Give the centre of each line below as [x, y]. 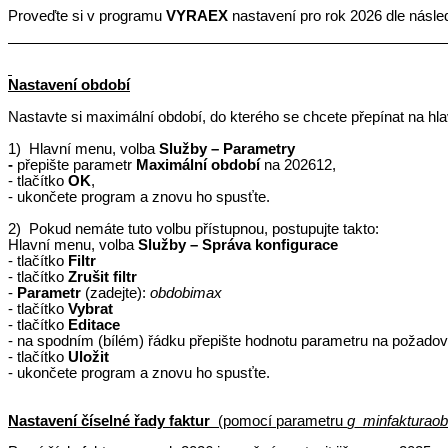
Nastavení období [69, 84]
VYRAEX [197, 16]
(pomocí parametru [282, 420]
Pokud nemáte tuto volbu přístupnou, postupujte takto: [204, 228]
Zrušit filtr [102, 276]
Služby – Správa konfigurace [238, 244]
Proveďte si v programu [87, 16]
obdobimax [186, 292]
